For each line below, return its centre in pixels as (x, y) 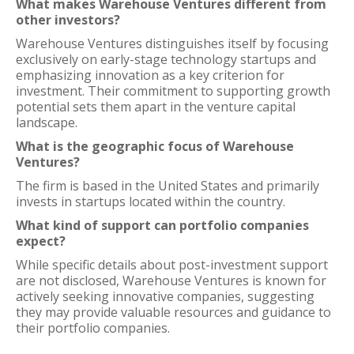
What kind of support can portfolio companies (162, 225)
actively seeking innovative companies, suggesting (165, 296)
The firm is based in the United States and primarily (168, 186)
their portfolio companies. (93, 328)
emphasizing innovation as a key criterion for (150, 75)
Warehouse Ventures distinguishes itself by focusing (172, 43)
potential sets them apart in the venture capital (156, 107)
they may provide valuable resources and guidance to (173, 312)
